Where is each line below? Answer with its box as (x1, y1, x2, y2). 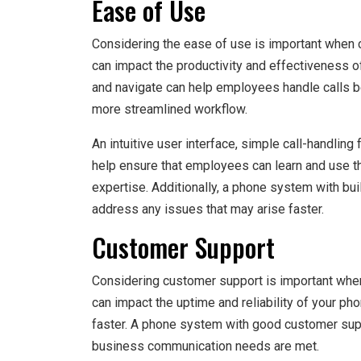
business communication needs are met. (92, 338, 319, 355)
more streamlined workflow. (92, 102, 247, 118)
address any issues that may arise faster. (92, 201, 324, 218)
